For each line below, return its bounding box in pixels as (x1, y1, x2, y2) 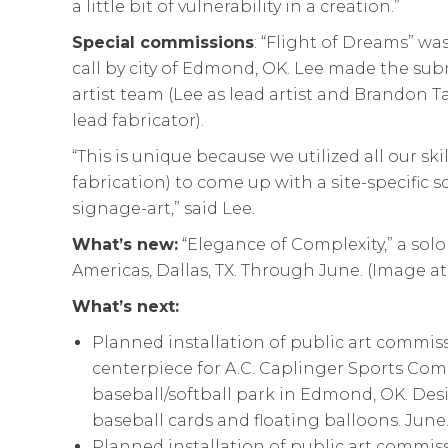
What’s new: (72, 234, 178, 254)
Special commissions (72, 32, 254, 52)
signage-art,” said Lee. (72, 198, 255, 218)
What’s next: (72, 296, 189, 316)
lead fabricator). (72, 110, 204, 130)
